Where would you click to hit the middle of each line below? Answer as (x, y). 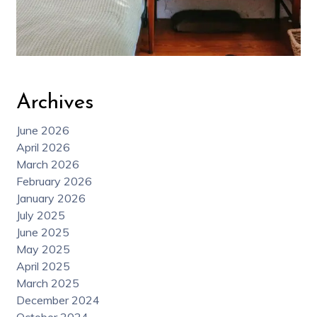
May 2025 (43, 249)
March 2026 (47, 165)
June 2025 (42, 232)
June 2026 (42, 131)
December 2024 (58, 300)
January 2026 (51, 198)
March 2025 (47, 283)
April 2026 (43, 148)
